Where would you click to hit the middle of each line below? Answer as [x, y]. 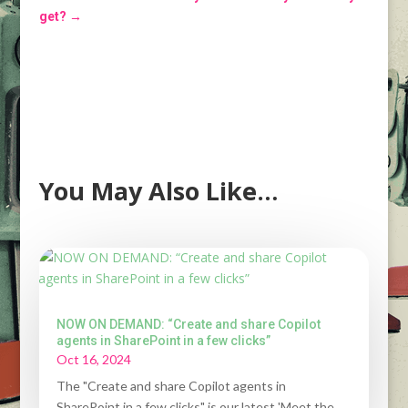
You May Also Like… [158, 191]
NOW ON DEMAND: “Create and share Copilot [188, 324]
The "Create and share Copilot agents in [171, 386]
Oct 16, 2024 [93, 359]
